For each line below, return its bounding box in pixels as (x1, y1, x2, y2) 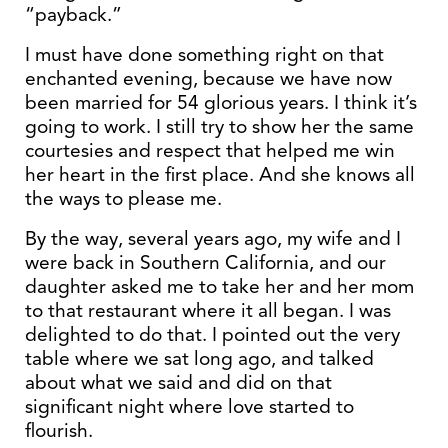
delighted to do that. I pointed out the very (25, 322, 400, 347)
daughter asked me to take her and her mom (25, 274, 414, 299)
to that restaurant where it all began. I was (25, 298, 391, 323)
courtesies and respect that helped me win (25, 138, 395, 163)
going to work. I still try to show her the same (25, 114, 414, 139)
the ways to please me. (25, 186, 222, 211)
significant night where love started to (25, 394, 354, 419)
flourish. (25, 418, 93, 443)
